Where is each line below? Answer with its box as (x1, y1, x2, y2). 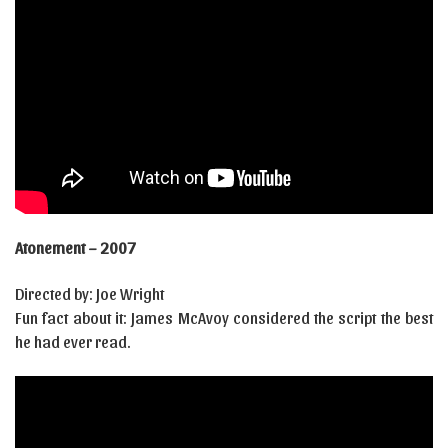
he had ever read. (15, 331, 131, 351)
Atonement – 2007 (15, 237, 136, 257)
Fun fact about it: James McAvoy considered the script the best (15, 307, 433, 327)
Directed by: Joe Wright (15, 283, 164, 303)
